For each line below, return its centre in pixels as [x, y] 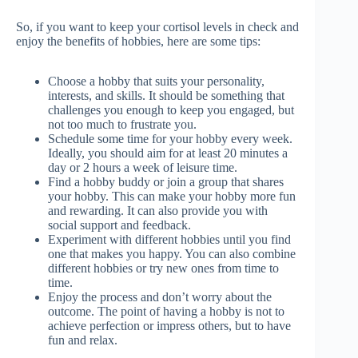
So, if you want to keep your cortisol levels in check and [157, 27]
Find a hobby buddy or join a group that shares [166, 182]
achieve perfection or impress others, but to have [169, 326]
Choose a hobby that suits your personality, [156, 82]
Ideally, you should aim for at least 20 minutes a [168, 153]
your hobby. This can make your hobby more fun [172, 197]
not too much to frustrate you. [122, 125]
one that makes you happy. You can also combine [172, 254]
